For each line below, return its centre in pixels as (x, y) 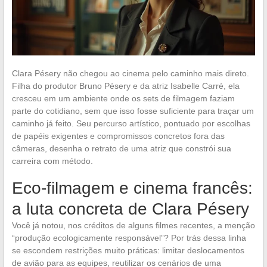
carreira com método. (52, 161)
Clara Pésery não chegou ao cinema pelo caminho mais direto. (130, 73)
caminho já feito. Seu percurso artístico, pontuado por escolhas (131, 123)
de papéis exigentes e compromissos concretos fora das (118, 136)
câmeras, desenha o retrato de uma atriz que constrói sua (121, 148)
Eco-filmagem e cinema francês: (132, 188)
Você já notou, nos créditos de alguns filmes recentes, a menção (133, 225)
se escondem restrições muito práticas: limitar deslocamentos (128, 250)
